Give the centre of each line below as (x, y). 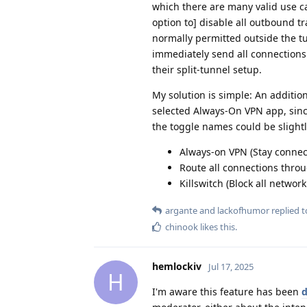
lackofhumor (243, 210)
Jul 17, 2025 (231, 266)
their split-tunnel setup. (207, 69)
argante (181, 210)
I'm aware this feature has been (227, 291)
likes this (217, 226)
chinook (182, 226)
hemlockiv (177, 266)
